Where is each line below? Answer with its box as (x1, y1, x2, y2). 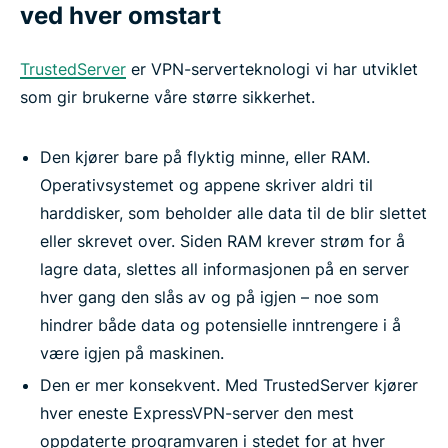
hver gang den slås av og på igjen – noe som (40, 287, 379, 308)
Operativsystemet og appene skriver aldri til (40, 175, 373, 196)
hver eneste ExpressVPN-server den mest (40, 403, 354, 424)
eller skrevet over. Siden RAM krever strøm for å (40, 231, 405, 252)
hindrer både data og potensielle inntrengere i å (40, 315, 401, 336)
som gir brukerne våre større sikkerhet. (20, 87, 315, 108)
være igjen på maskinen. (40, 343, 224, 364)
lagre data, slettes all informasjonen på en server (40, 259, 409, 280)
